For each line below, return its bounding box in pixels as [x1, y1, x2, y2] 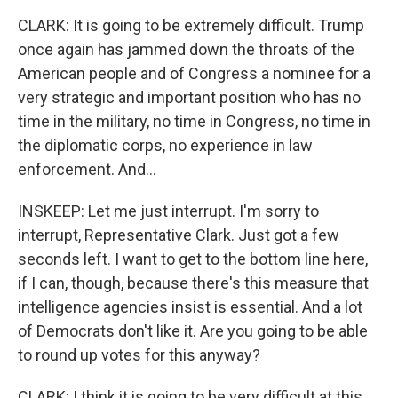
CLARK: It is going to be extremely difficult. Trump [18, 16, 364, 35]
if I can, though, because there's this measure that [18, 274, 369, 292]
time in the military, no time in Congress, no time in [18, 112, 370, 131]
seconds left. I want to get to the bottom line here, [18, 250, 368, 268]
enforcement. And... [18, 160, 156, 179]
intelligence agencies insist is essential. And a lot [18, 298, 362, 316]
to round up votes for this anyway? [18, 346, 260, 364]
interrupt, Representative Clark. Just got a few [18, 226, 339, 244]
